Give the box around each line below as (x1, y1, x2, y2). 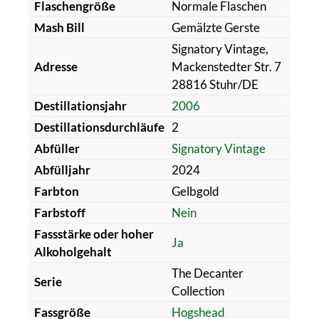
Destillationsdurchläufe (33, 119, 164, 135)
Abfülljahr (33, 162, 90, 177)
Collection (171, 283, 224, 298)
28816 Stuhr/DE (171, 76, 258, 92)
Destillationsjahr (33, 98, 127, 113)
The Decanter (171, 265, 244, 281)
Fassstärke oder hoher (33, 226, 154, 241)
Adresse (33, 58, 78, 74)
